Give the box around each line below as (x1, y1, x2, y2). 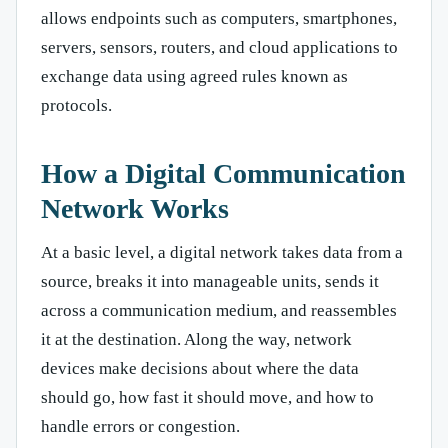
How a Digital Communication (41, 157, 406, 189)
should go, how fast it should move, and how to (41, 387, 374, 407)
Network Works (41, 192, 229, 224)
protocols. (41, 95, 112, 115)
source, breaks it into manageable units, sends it (41, 271, 379, 291)
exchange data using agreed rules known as (41, 66, 348, 86)
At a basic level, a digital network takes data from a (41, 242, 403, 262)
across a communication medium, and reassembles (41, 300, 397, 320)
